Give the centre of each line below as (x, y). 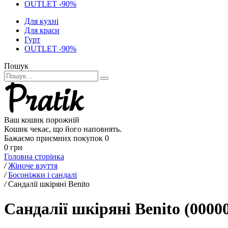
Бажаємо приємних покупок (53, 138)
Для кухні (41, 21)
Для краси (42, 30)
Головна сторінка (34, 156)
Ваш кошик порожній (42, 120)
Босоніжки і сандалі (42, 175)
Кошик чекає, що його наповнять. (63, 129)
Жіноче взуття (33, 166)
